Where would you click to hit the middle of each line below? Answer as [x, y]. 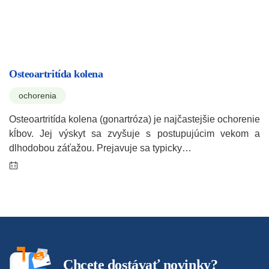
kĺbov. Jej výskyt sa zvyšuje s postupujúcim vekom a [134, 133]
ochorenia [38, 95]
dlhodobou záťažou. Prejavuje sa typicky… [100, 148]
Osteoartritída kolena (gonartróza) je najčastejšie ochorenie [134, 119]
